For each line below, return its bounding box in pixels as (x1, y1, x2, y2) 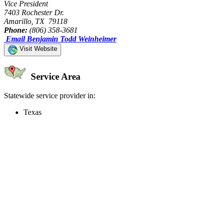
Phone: (4, 25, 27, 34)
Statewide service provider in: (4, 91, 95, 100)
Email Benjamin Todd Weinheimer (6, 34, 116, 43)
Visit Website (18, 44, 57, 52)
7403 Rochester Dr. (4, 8, 64, 17)
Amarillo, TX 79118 (4, 17, 67, 25)
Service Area (28, 71, 81, 82)
